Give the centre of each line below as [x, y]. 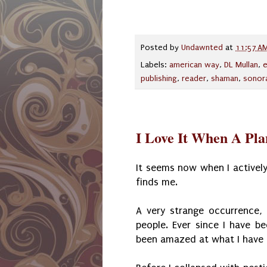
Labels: [155, 65]
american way [194, 65]
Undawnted [202, 47]
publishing [159, 78]
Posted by [161, 47]
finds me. [157, 182]
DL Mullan [241, 65]
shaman [225, 78]
